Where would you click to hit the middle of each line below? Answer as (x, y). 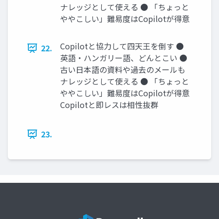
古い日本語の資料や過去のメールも (123, 70)
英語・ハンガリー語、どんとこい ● (124, 58)
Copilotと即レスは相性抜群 (109, 105)
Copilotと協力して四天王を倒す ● (122, 46)
